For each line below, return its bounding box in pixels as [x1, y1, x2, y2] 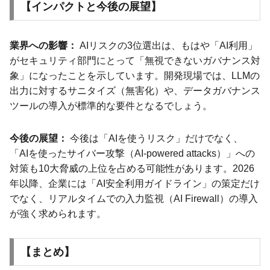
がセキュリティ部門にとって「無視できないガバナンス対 [10, 55, 260, 66]
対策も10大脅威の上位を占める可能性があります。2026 [10, 163, 254, 174]
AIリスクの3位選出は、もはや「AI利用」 [77, 40, 257, 51]
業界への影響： [10, 40, 77, 51]
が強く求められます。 [10, 208, 106, 219]
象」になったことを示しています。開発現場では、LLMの [10, 70, 260, 81]
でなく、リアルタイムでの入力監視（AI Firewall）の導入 [10, 193, 258, 204]
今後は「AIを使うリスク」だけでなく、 [67, 133, 243, 143]
